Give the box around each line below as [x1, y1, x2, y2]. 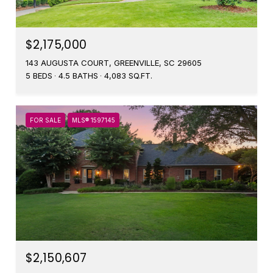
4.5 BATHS [58, 70, 98, 80]
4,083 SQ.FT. [104, 70, 152, 80]
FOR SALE [30, 116, 61, 124]
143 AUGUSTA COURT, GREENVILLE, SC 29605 [26, 57, 202, 68]
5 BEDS [26, 70, 52, 80]
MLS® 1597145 [72, 116, 115, 124]
